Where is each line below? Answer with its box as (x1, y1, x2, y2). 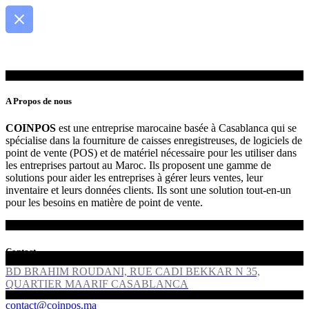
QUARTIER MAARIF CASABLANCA (6, 277, 188, 290)
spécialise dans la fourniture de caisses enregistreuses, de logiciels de (6, 134, 302, 147)
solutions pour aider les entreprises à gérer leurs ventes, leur (6, 172, 263, 184)
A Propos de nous (6, 96, 72, 107)
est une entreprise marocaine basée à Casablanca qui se (56, 122, 297, 134)
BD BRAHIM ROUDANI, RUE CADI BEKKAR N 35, (6, 265, 260, 277)
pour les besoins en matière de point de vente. (6, 197, 203, 209)
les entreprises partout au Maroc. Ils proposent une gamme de (6, 159, 271, 172)
